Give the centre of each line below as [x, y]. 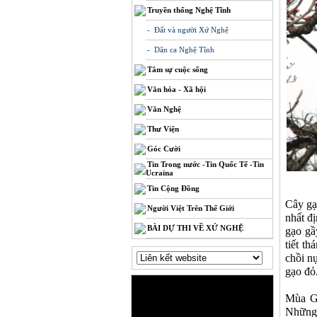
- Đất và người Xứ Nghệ [188, 30]
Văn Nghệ [164, 109]
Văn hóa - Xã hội [177, 89]
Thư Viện [163, 129]
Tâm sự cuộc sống [178, 69]
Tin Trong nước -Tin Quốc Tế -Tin [206, 164]
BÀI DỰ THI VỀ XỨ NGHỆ [195, 228]
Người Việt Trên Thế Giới [191, 208]
